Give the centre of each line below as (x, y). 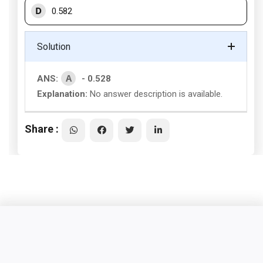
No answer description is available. (155, 94)
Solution (54, 47)
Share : (42, 129)
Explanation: (62, 94)
